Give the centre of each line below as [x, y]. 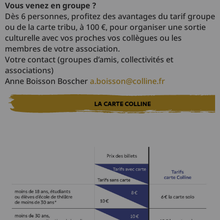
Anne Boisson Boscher [47, 81]
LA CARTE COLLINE [122, 104]
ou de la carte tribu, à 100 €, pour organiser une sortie [105, 27]
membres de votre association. [62, 49]
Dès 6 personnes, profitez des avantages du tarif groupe [110, 16]
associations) [29, 70]
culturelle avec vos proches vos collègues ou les [93, 38]
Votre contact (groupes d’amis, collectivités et [89, 60]
